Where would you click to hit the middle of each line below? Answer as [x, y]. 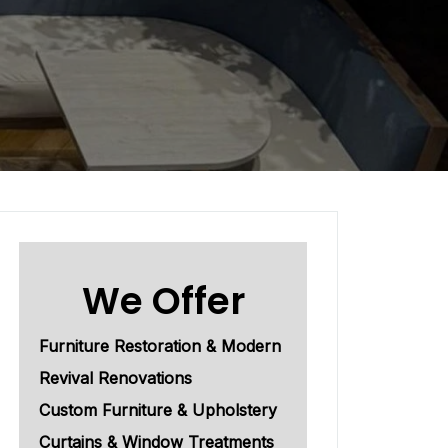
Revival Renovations [115, 378]
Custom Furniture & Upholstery [158, 410]
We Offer [163, 301]
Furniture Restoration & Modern [160, 346]
